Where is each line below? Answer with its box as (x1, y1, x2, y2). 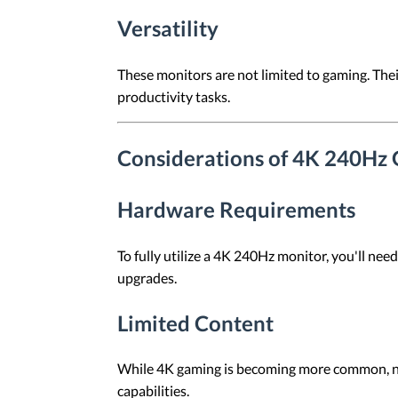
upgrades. (117, 268, 177, 286)
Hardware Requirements (117, 195, 355, 222)
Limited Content (117, 309, 274, 336)
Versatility (117, 15, 219, 41)
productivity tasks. (117, 87, 230, 105)
